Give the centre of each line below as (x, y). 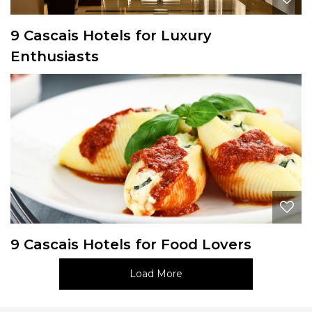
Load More (156, 274)
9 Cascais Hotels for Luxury (111, 36)
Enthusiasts (55, 57)
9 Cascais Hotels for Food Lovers (131, 245)
